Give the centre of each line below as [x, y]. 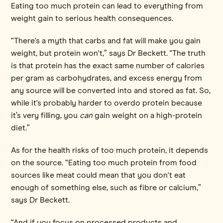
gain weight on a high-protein [148, 115]
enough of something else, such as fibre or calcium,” [106, 187]
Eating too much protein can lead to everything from [107, 6]
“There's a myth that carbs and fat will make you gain [106, 41]
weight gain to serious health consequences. [92, 18]
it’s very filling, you [45, 115]
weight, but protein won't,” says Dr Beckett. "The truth [109, 53]
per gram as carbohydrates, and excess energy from [107, 78]
